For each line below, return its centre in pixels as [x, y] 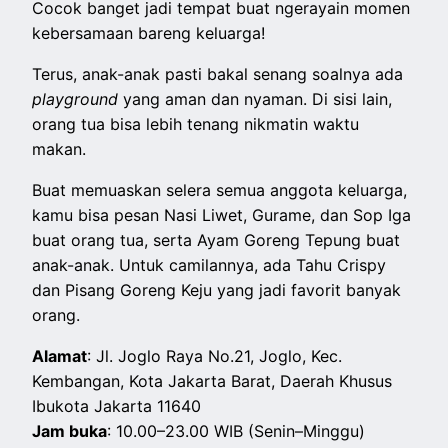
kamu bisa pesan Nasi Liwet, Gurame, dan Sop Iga [222, 215]
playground [78, 99]
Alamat [60, 356]
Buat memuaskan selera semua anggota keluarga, [220, 190]
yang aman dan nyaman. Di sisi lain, [258, 99]
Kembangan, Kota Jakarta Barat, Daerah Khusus [212, 381]
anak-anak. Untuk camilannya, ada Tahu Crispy [209, 265]
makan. [59, 149]
